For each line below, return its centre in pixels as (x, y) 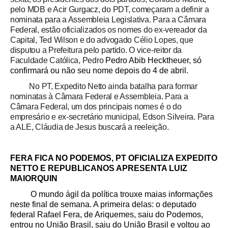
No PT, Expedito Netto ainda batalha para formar (104, 87)
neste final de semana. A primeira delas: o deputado (103, 205)
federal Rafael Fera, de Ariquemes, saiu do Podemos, (107, 215)
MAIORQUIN (34, 179)
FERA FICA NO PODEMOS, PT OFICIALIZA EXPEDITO (114, 158)
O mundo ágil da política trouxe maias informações (111, 194)
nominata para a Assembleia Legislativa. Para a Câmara (108, 20)
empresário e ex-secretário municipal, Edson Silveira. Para (112, 117)
